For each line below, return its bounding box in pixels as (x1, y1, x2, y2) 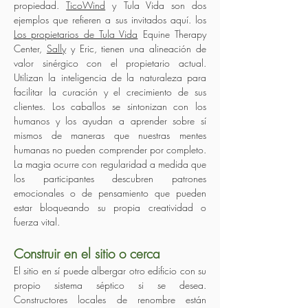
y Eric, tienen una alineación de (65, 42, 207, 55)
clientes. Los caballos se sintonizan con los (14, 100, 206, 113)
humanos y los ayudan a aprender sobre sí (14, 114, 206, 127)
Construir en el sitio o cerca (14, 245, 160, 263)
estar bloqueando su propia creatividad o (14, 201, 206, 214)
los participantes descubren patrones (14, 172, 206, 185)
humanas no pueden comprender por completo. (14, 143, 206, 156)
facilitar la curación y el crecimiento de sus (14, 85, 206, 98)
